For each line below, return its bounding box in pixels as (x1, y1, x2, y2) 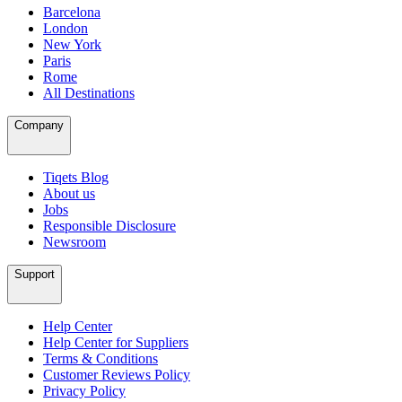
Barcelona (43, 4, 100, 20)
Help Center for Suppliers (43, 334, 188, 350)
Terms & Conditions (43, 350, 158, 366)
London (43, 20, 88, 36)
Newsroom (43, 233, 106, 249)
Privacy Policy (43, 382, 126, 398)
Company (14, 118, 64, 132)
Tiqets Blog (43, 169, 109, 185)
